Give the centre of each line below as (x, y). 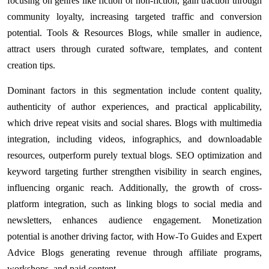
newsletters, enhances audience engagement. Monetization (134, 220)
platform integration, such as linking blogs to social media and (134, 204)
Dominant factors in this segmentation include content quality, (134, 90)
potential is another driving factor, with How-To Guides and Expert (134, 236)
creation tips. (31, 65)
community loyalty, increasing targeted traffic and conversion (134, 16)
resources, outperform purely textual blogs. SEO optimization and (134, 155)
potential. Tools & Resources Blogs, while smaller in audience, (134, 32)
